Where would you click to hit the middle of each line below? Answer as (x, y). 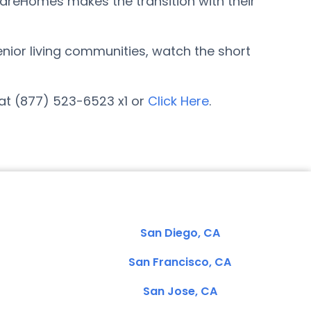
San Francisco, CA (180, 262)
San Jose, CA (180, 291)
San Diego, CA (180, 233)
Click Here (178, 101)
